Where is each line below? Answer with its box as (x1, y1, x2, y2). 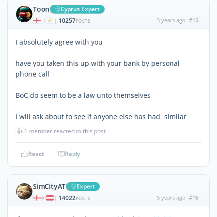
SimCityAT (33, 181, 66, 191)
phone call (15, 69, 49, 78)
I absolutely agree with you (15, 37, 103, 46)
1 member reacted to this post (24, 126, 106, 135)
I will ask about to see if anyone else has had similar (15, 111, 186, 121)
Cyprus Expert (61, 4, 100, 13)
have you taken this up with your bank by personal (15, 58, 180, 68)
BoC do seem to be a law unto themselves (15, 90, 151, 100)
